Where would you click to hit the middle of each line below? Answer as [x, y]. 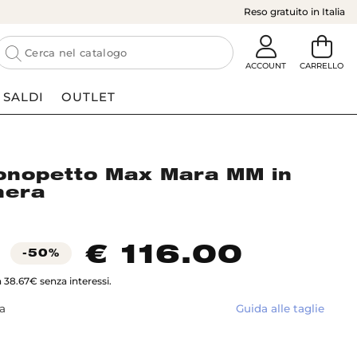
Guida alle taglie [280, 309]
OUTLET [88, 97]
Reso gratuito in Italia [294, 12]
